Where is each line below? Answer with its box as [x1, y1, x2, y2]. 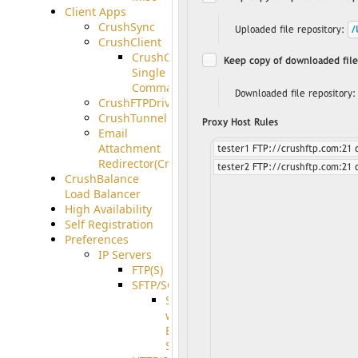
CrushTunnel [97, 109, 167, 125]
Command [131, 79, 187, 95]
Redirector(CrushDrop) [97, 155, 219, 171]
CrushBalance [64, 170, 139, 186]
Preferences [64, 231, 129, 247]
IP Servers [97, 246, 152, 262]
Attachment [97, 140, 161, 156]
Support [165, 337, 209, 353]
